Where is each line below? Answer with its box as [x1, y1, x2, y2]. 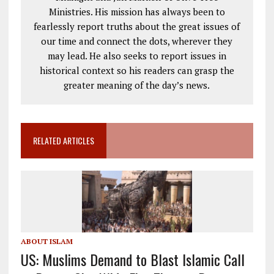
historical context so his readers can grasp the [39, 64, 234, 76]
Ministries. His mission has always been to [48, 5, 225, 18]
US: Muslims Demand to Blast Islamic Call [20, 248, 245, 270]
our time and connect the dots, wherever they [41, 34, 233, 47]
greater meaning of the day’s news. [64, 78, 210, 91]
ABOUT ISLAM [20, 236, 73, 246]
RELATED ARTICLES [32, 133, 94, 147]
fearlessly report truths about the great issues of [34, 20, 240, 32]
